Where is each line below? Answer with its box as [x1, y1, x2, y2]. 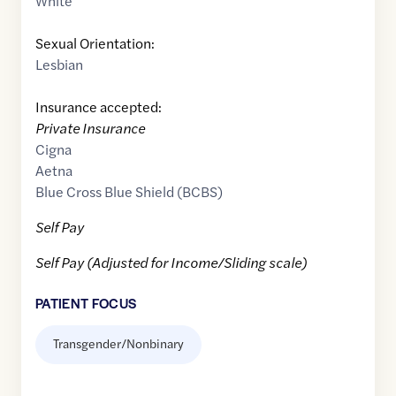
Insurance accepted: [35, 96, 162, 118]
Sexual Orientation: [35, 33, 155, 54]
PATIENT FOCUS [35, 293, 137, 313]
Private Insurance [35, 118, 145, 139]
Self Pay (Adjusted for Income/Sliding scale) [35, 252, 307, 273]
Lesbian [35, 54, 83, 75]
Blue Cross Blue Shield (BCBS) [35, 181, 223, 202]
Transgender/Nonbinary [53, 334, 184, 353]
